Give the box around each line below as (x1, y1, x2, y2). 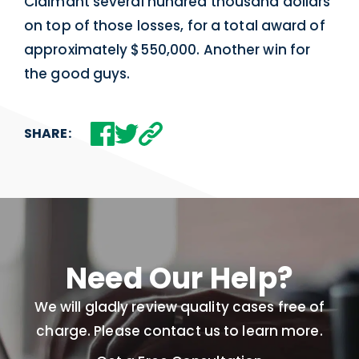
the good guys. (24, 64, 131, 84)
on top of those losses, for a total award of (24, 16, 325, 36)
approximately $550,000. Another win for (24, 40, 311, 60)
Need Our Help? (65, 258, 294, 300)
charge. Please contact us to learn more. (36, 321, 323, 341)
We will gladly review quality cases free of (34, 297, 325, 317)
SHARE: (24, 124, 71, 143)
